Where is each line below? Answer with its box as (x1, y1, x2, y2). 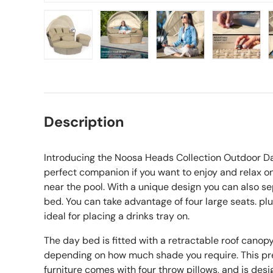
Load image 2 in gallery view (124, 58, 249, 71)
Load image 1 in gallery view (68, 58, 191, 71)
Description (44, 113, 124, 131)
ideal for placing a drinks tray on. (44, 210, 190, 222)
